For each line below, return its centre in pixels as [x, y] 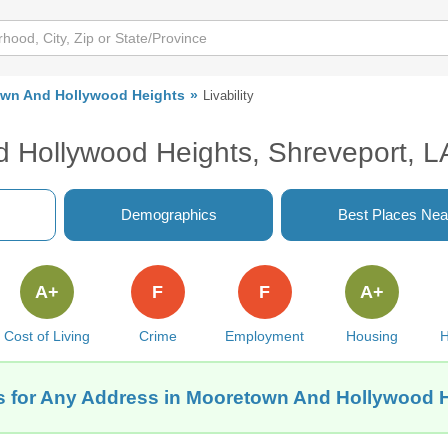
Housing [371, 336]
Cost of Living [46, 336]
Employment [265, 336]
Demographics [168, 214]
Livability [228, 95]
